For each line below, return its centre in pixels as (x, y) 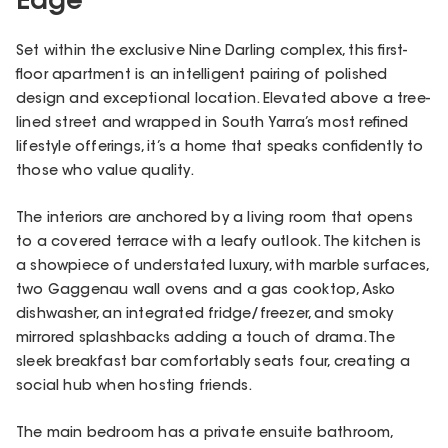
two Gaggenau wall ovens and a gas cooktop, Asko (206, 290)
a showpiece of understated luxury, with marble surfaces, (222, 266)
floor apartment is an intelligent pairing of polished (202, 75)
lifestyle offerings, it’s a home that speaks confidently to (220, 147)
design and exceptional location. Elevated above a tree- (223, 99)
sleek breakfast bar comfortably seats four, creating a (213, 362)
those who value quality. (105, 171)
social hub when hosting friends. (134, 386)
